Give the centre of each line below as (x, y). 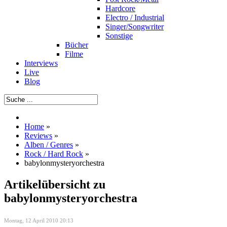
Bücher (77, 45)
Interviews (41, 63)
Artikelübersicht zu (55, 184)
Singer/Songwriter (135, 27)
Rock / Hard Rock (54, 154)
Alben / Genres (49, 145)
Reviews (38, 136)
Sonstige (119, 36)
